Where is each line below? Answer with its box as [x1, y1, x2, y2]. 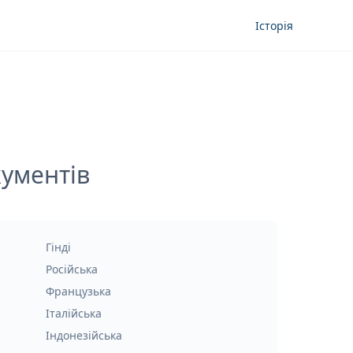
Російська [46, 262, 98, 277]
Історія [255, 18, 293, 33]
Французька [46, 284, 111, 299]
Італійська [46, 306, 102, 321]
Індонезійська [46, 328, 122, 343]
